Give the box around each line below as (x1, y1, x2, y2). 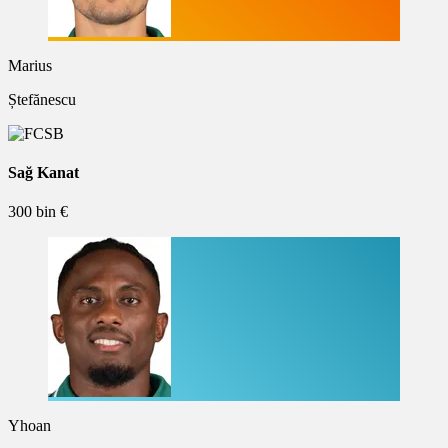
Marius (8, 56, 52, 74)
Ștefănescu (8, 90, 76, 108)
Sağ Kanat (8, 164, 79, 182)
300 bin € (8, 203, 68, 221)
